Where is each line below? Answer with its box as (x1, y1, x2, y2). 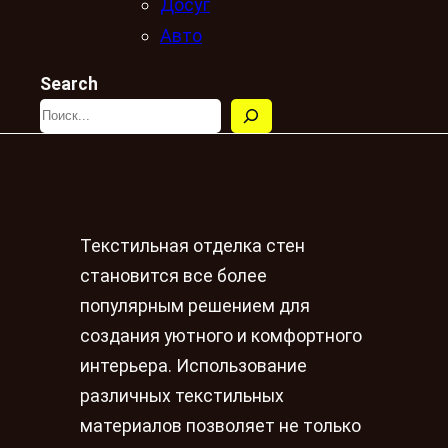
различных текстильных (80, 386, 284, 407)
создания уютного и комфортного (80, 326, 362, 347)
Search (40, 73, 98, 94)
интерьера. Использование (80, 356, 307, 377)
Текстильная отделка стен (80, 236, 305, 257)
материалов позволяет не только (80, 416, 361, 437)
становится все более (80, 266, 267, 287)
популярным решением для (80, 296, 310, 317)
